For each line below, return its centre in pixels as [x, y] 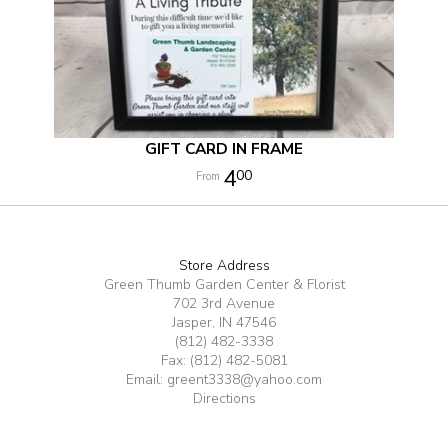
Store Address [224, 265]
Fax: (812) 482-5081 [224, 360]
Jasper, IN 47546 [224, 322]
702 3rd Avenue [224, 303]
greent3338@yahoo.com [244, 379]
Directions [224, 398]
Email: [146, 379]
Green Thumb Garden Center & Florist [224, 284]
